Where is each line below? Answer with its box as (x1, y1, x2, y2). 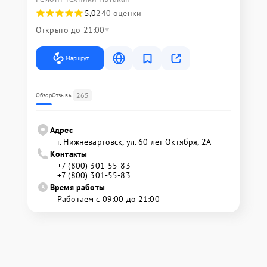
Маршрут (66, 54, 89, 62)
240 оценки (96, 7, 141, 18)
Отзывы (51, 91, 73, 99)
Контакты (50, 148, 88, 159)
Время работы (50, 181, 105, 193)
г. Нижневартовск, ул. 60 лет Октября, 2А (57, 136, 211, 147)
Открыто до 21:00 (36, 24, 105, 35)
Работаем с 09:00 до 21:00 (57, 193, 160, 204)
